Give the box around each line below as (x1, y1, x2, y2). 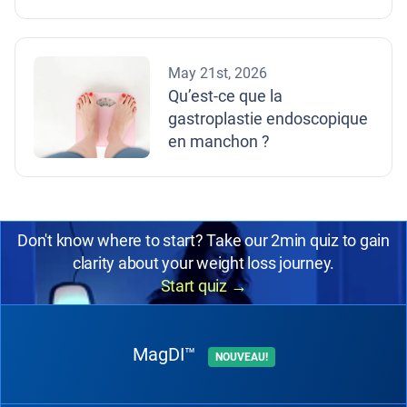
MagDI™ (132, 343, 201, 365)
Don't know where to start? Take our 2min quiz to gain (17, 231, 390, 250)
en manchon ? (168, 131, 270, 151)
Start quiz (160, 276, 231, 295)
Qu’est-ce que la (168, 85, 283, 105)
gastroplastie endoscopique (168, 108, 368, 128)
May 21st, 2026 (168, 64, 267, 82)
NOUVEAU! (214, 351, 268, 363)
